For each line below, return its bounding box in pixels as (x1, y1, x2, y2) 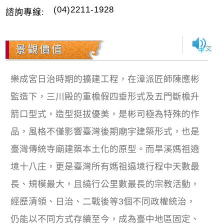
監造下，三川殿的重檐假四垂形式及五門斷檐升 (10, 91, 200, 101)
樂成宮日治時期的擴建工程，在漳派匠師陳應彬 (10, 73, 200, 84)
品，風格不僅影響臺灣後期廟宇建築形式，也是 (10, 126, 200, 136)
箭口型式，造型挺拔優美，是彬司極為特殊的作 (10, 108, 200, 119)
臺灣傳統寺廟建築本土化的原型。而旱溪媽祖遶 (10, 143, 200, 154)
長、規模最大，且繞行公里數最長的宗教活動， (10, 178, 200, 189)
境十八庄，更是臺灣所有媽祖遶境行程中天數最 (10, 161, 200, 171)
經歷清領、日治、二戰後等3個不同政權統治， (10, 196, 196, 206)
